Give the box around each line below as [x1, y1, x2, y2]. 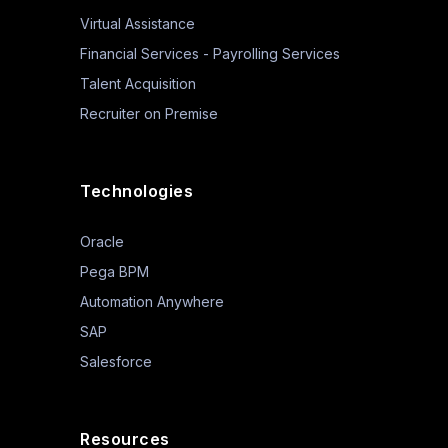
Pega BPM [80, 263, 149, 280]
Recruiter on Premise [80, 105, 218, 122]
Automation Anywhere [80, 293, 224, 310]
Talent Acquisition [80, 75, 196, 92]
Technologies [80, 181, 193, 201]
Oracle [80, 233, 124, 250]
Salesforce [80, 353, 152, 370]
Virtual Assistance [80, 15, 195, 32]
